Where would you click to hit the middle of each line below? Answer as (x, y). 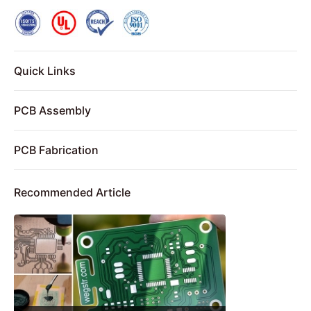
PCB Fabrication (56, 150)
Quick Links (45, 70)
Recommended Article (72, 192)
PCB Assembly (52, 110)
